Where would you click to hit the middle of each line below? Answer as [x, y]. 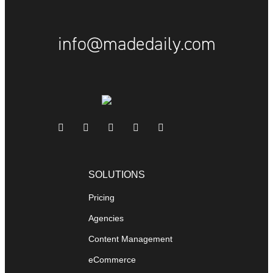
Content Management [130, 239]
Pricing [101, 198]
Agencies [106, 218]
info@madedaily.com [136, 44]
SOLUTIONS [117, 175]
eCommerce [112, 260]
